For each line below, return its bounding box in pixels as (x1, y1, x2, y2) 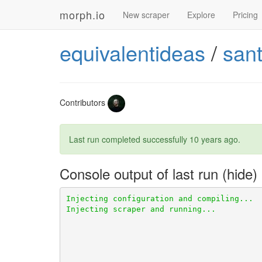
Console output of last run (60, 163, 222, 184)
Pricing (233, 9, 258, 20)
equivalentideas (60, 37, 205, 67)
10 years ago (189, 133, 238, 145)
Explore (187, 9, 215, 20)
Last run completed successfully (69, 133, 189, 145)
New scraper (123, 9, 170, 20)
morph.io (60, 7, 105, 22)
